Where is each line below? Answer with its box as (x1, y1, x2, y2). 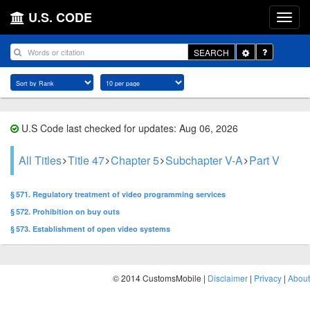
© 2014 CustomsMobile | (113, 272, 208, 284)
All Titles (19, 152, 62, 168)
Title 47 (68, 152, 104, 168)
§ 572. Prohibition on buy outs (10, 206, 120, 217)
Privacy (254, 272, 282, 284)
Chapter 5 (111, 152, 159, 168)
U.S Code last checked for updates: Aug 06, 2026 (19, 121, 238, 135)
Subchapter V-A (165, 152, 243, 168)
